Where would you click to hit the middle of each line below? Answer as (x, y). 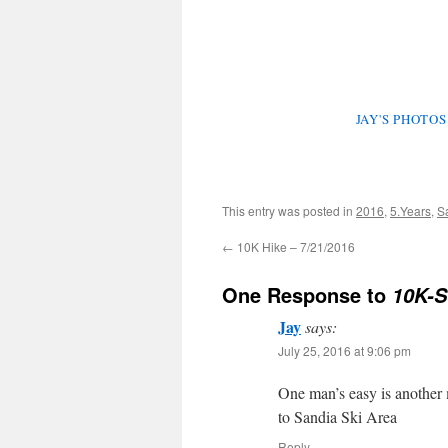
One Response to (307, 295)
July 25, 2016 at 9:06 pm (344, 351)
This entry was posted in (289, 211)
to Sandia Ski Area (337, 417)
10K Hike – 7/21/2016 (294, 247)
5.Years (410, 211)
